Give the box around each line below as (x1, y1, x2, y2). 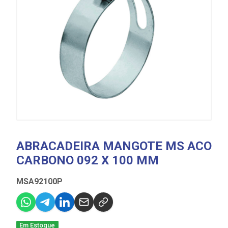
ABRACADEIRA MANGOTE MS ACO (16, 139, 212, 153)
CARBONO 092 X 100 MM (16, 153, 159, 167)
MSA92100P (16, 177, 63, 186)
